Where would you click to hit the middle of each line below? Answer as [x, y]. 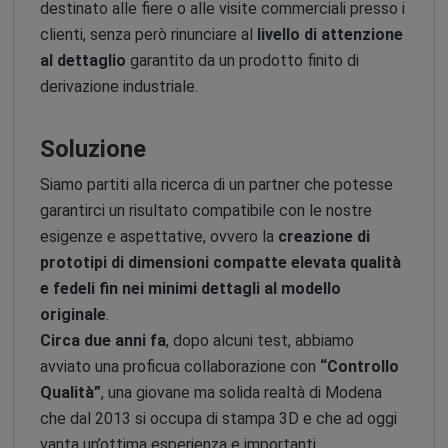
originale [73, 314]
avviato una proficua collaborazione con [180, 366]
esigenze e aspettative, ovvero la [159, 236]
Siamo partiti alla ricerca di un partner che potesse [216, 184]
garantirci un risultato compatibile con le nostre [206, 210]
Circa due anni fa [103, 340]
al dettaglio [83, 60]
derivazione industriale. [119, 86]
